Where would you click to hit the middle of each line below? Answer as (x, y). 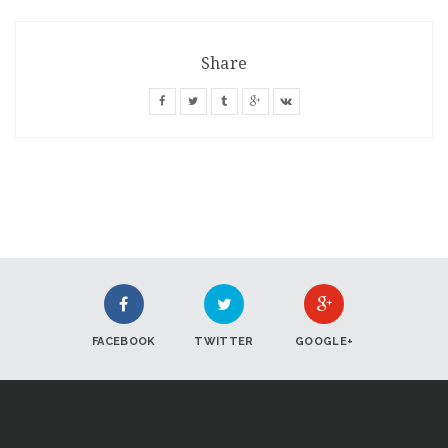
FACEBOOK (123, 341)
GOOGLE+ (324, 341)
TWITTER (224, 341)
